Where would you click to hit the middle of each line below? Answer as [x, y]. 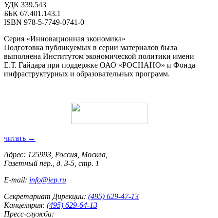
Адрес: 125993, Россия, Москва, [56, 154]
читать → [20, 138]
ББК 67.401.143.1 [32, 13]
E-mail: [17, 180]
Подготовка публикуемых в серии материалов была [91, 47]
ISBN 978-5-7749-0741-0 [44, 22]
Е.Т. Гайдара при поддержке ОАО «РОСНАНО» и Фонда [100, 65]
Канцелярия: [24, 205]
